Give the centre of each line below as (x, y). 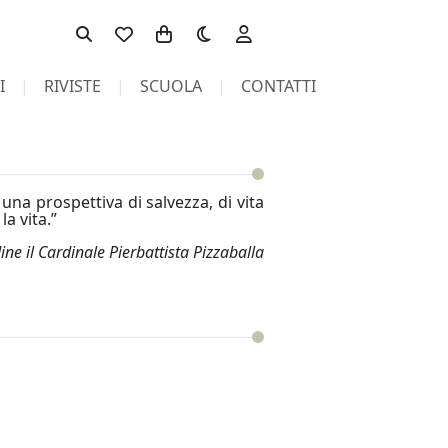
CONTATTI (278, 86)
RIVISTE (72, 86)
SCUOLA (170, 86)
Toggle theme (235, 24)
